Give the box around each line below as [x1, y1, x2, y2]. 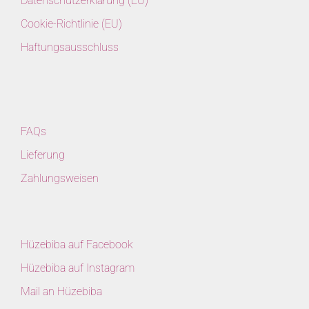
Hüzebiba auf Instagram [21, 261, 134, 275]
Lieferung [21, 148, 65, 161]
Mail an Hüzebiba [21, 284, 102, 298]
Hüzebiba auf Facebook [21, 237, 133, 251]
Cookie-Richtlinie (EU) [21, 17, 122, 30]
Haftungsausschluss [21, 40, 119, 54]
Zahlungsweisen [21, 171, 99, 185]
